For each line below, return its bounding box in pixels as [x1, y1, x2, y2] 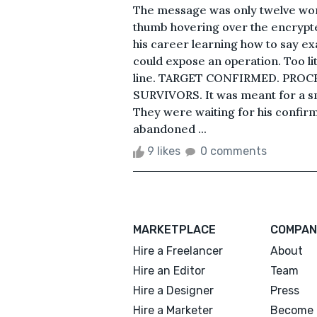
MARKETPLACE [133, 222, 216, 236]
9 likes [144, 144, 183, 158]
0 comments [200, 144, 267, 158]
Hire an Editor [133, 263, 205, 277]
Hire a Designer [133, 283, 214, 297]
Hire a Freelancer [133, 243, 223, 258]
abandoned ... [133, 121, 207, 136]
